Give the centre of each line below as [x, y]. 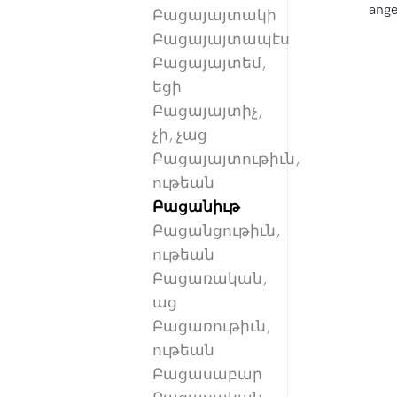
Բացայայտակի [214, 16]
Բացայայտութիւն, [226, 159]
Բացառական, [210, 279]
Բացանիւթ [196, 207]
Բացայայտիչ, [207, 111]
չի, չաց [180, 135]
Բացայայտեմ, [209, 63]
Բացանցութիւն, [216, 231]
